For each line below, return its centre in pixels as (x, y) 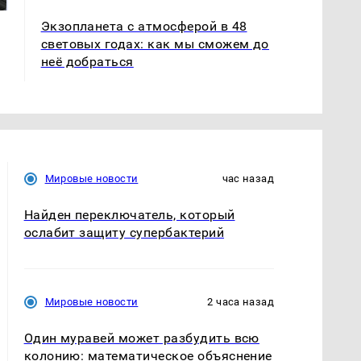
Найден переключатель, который (129, 214)
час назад (248, 178)
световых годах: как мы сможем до (155, 44)
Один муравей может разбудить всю (141, 338)
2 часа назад (241, 301)
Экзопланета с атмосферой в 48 (144, 26)
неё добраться (87, 61)
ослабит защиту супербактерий (124, 232)
